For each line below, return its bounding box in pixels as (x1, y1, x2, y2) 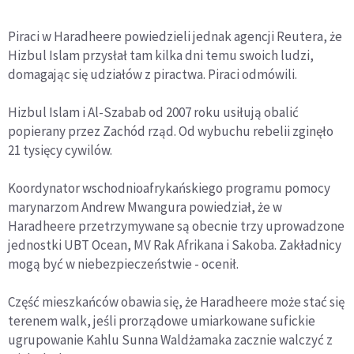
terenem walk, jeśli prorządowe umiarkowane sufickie (8, 312, 315, 330)
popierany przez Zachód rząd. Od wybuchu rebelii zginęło (8, 122, 333, 140)
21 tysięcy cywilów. (8, 141, 112, 159)
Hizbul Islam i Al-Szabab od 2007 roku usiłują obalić (8, 104, 299, 121)
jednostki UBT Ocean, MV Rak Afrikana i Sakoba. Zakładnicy (8, 236, 341, 254)
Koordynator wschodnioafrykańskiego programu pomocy (8, 179, 330, 197)
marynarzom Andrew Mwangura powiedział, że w (8, 198, 282, 216)
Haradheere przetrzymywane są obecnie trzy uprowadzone (8, 217, 345, 235)
